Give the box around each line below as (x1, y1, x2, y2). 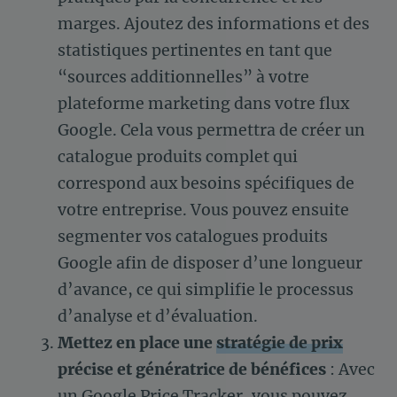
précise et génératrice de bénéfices (58, 360, 326, 380)
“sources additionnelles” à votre (58, 67, 309, 88)
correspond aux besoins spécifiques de (58, 174, 354, 194)
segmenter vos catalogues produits (58, 227, 328, 247)
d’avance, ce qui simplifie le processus (58, 280, 354, 300)
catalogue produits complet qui (58, 147, 298, 167)
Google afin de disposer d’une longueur (58, 253, 362, 274)
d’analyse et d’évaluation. (58, 307, 258, 327)
